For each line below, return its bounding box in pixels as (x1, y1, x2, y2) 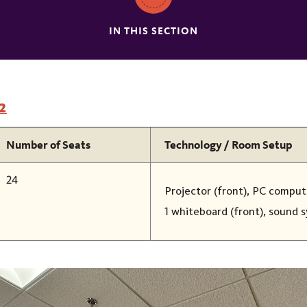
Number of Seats (5, 138, 90, 151)
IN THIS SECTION (109, 24, 198, 37)
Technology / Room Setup (164, 138, 293, 151)
